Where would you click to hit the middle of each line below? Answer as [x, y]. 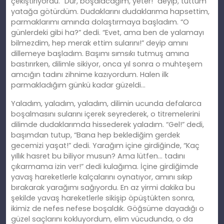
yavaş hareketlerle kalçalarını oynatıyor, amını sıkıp [102, 177]
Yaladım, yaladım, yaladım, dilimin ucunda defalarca [106, 104]
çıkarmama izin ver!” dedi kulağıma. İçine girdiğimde [105, 167]
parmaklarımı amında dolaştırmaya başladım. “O [100, 22]
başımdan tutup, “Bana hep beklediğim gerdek [95, 135]
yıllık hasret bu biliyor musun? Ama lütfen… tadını [98, 156]
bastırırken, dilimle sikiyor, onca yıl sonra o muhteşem [107, 64]
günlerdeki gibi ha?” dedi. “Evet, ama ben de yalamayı [107, 33]
